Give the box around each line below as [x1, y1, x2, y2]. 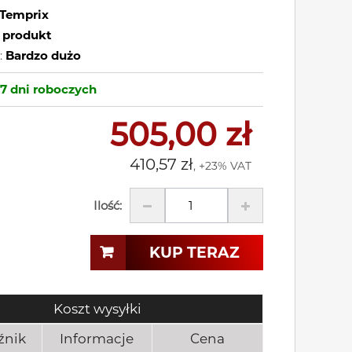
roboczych [29, 82, 97, 97]
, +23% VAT [193, 159, 251, 173]
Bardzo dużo [5, 48, 81, 63]
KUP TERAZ [149, 244, 240, 262]
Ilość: [93, 198, 122, 213]
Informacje [60, 331, 134, 346]
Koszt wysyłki [53, 301, 141, 317]
